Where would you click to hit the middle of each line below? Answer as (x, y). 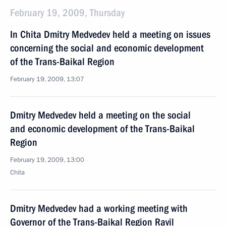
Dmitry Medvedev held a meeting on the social (100, 115)
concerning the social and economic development (107, 48)
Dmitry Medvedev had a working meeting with (99, 208)
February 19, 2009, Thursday (67, 13)
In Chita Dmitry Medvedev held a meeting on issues (110, 34)
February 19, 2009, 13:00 (47, 160)
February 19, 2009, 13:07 (47, 79)
